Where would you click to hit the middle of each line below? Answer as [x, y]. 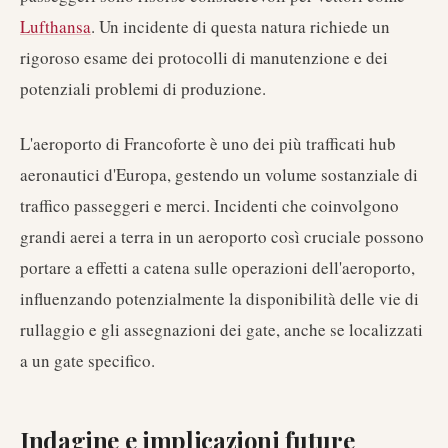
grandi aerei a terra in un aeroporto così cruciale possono [222, 236]
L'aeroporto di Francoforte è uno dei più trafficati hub [208, 143]
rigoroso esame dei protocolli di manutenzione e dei [204, 57]
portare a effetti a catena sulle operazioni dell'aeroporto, [217, 267]
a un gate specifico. [87, 360]
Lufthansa [55, 26]
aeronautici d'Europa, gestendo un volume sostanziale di [219, 174]
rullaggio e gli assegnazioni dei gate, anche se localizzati [221, 329]
